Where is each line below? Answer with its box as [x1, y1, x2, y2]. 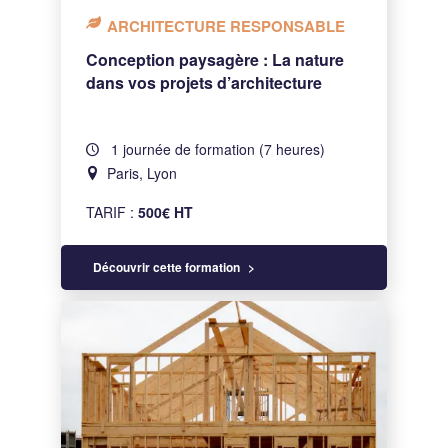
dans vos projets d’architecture [86, 71, 323, 94]
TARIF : [86, 202, 139, 222]
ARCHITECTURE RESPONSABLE [107, 15, 346, 37]
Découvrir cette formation [93, 258, 241, 276]
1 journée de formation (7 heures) [107, 139, 326, 159]
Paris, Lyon [107, 163, 178, 183]
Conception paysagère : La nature [86, 48, 345, 71]
